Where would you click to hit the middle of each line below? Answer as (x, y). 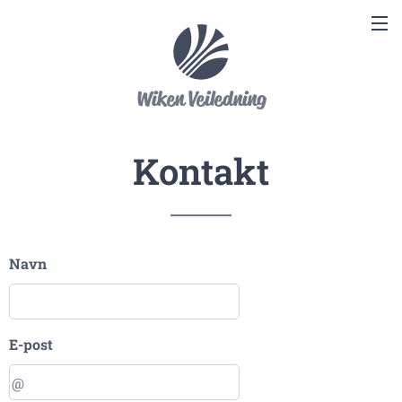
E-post (31, 344)
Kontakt (201, 171)
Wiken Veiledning (201, 98)
